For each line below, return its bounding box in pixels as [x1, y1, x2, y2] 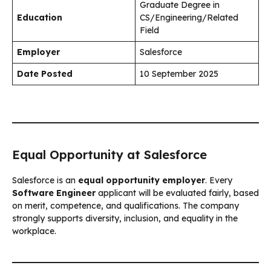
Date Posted [17, 68, 73, 79]
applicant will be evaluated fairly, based [96, 187, 259, 198]
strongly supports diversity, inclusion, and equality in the [12, 212, 238, 224]
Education [17, 11, 62, 23]
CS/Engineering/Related [140, 11, 238, 23]
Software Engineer [12, 187, 96, 198]
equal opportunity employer [78, 174, 205, 186]
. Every [205, 174, 232, 186]
